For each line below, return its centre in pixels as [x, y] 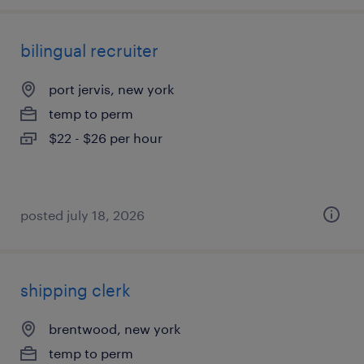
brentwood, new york [115, 329]
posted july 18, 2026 [82, 215]
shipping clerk [76, 290]
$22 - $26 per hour [106, 138]
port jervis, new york [111, 89]
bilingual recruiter [89, 50]
